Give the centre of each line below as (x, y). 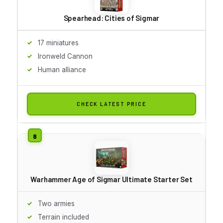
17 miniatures (58, 43)
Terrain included (63, 217)
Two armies (56, 203)
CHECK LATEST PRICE (111, 104)
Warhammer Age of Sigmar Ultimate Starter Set (111, 179)
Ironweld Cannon (65, 56)
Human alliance (62, 69)
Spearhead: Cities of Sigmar (111, 18)
